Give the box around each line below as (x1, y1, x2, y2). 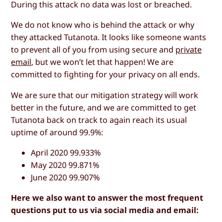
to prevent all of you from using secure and (11, 44, 176, 55)
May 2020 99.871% (31, 159, 100, 170)
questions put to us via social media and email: (11, 204, 199, 216)
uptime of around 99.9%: (11, 126, 104, 138)
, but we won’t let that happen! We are (31, 56, 174, 68)
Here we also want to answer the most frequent (11, 192, 204, 203)
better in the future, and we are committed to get (11, 102, 197, 113)
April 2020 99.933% (31, 147, 101, 158)
